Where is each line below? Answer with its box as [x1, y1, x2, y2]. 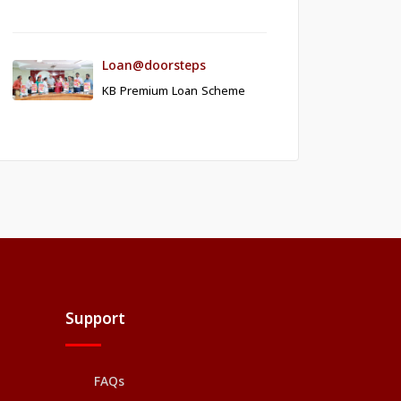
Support [65, 310, 125, 330]
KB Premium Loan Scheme [102, 85, 245, 100]
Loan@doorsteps [102, 59, 206, 75]
